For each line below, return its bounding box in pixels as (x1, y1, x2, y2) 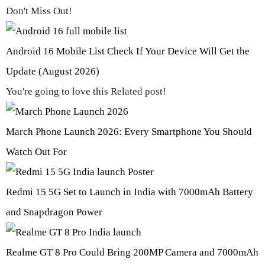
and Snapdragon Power (6, 206, 102, 218)
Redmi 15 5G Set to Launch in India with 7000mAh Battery (6, 186, 253, 198)
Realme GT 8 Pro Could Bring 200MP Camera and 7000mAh (6, 246, 258, 258)
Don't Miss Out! (6, 5, 72, 17)
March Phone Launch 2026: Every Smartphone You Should (6, 125, 252, 137)
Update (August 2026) (6, 65, 99, 77)
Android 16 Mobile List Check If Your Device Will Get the (6, 45, 250, 57)
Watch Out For (6, 146, 67, 157)
